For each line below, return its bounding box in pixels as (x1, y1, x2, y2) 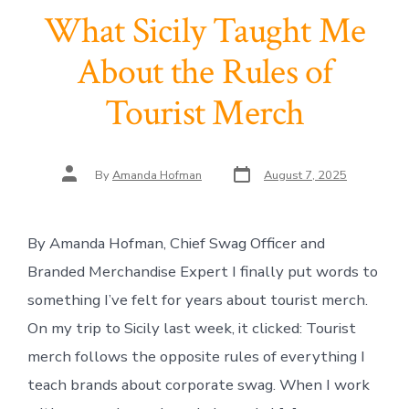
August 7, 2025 (264, 166, 347, 184)
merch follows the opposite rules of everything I (26, 345, 365, 367)
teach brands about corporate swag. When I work (26, 373, 370, 395)
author (61, 172, 96, 189)
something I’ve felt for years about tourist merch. (26, 288, 368, 310)
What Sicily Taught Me (43, 6, 366, 55)
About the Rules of (76, 47, 333, 96)
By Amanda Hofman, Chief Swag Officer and (26, 232, 325, 254)
